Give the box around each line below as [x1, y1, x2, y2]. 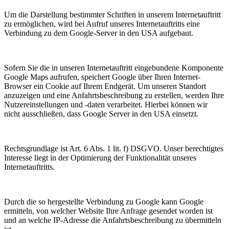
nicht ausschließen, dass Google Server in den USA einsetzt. [4, 109, 198, 119]
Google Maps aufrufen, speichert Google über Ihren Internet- [4, 73, 200, 82]
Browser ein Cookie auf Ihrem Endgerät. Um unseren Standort [4, 82, 206, 91]
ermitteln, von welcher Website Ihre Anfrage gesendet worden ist [4, 207, 213, 216]
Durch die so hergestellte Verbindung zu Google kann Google [4, 197, 203, 207]
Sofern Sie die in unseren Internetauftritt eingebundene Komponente [4, 63, 223, 73]
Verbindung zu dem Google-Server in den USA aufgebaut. [4, 29, 193, 38]
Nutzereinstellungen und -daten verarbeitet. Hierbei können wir [4, 100, 208, 109]
